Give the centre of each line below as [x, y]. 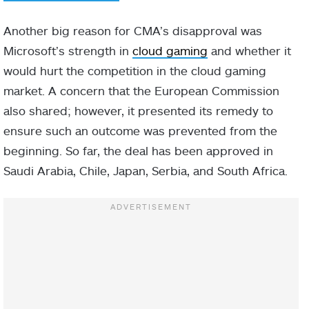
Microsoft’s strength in [68, 51]
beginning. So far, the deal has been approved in [138, 151]
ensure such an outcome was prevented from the [140, 131]
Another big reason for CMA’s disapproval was [133, 31]
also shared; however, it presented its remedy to [138, 111]
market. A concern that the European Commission [141, 91]
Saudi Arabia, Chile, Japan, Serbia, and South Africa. [146, 171]
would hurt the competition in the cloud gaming [135, 71]
